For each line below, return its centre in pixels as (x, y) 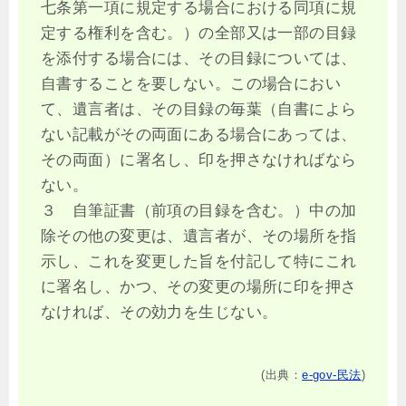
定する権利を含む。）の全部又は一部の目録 (199, 33)
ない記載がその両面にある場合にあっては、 (199, 134)
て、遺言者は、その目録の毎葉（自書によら (199, 109)
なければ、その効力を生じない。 (159, 312)
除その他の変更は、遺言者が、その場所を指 (199, 236)
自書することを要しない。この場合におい (191, 83)
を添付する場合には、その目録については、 (199, 58)
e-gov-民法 (332, 374)
